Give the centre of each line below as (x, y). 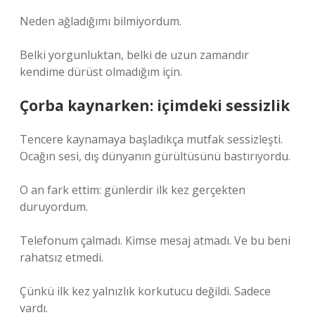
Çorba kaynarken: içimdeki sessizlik (155, 105)
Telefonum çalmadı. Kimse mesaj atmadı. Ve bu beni (155, 240)
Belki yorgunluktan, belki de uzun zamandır (134, 55)
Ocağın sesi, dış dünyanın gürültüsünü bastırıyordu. (155, 156)
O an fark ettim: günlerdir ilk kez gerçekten (133, 190)
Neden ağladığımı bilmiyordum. (101, 21)
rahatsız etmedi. (62, 257)
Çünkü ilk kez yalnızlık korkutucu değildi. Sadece (145, 291)
